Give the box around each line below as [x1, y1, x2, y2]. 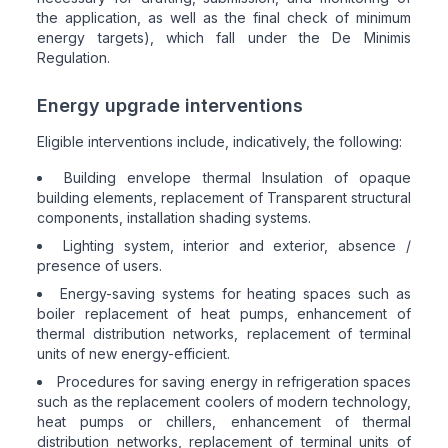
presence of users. [37, 257, 163, 274]
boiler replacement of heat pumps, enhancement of [37, 305, 411, 322]
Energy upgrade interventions [37, 95, 304, 116]
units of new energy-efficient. [37, 345, 231, 362]
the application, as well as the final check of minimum [37, 9, 411, 26]
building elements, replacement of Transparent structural [37, 189, 411, 206]
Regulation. [37, 49, 111, 66]
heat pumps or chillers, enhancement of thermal [37, 413, 411, 430]
